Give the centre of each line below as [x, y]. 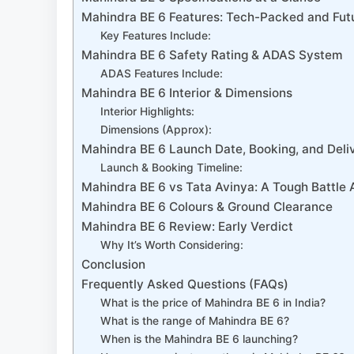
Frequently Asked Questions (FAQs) [185, 284]
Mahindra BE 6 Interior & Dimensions [187, 93]
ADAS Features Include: [162, 74]
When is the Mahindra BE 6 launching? [200, 339]
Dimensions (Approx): [156, 130]
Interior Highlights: [148, 112]
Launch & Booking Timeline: [172, 168]
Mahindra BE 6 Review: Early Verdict [187, 227]
